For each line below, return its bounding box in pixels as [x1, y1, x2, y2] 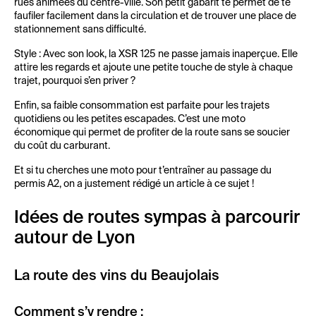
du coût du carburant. [14, 141, 110, 151]
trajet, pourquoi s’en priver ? [14, 76, 135, 86]
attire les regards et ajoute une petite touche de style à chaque [14, 63, 293, 73]
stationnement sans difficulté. [14, 25, 146, 35]
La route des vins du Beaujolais [14, 269, 219, 284]
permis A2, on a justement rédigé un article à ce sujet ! [14, 179, 254, 189]
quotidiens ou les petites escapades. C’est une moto [14, 114, 245, 124]
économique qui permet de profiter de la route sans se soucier [14, 128, 290, 138]
